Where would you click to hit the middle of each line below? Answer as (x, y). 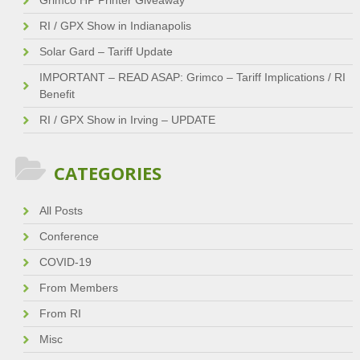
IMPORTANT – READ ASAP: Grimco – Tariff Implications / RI (192, 78)
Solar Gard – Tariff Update (106, 52)
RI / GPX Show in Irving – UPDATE (127, 120)
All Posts (61, 211)
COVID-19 (65, 262)
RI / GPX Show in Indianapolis (115, 26)
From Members (78, 288)
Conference (69, 237)
